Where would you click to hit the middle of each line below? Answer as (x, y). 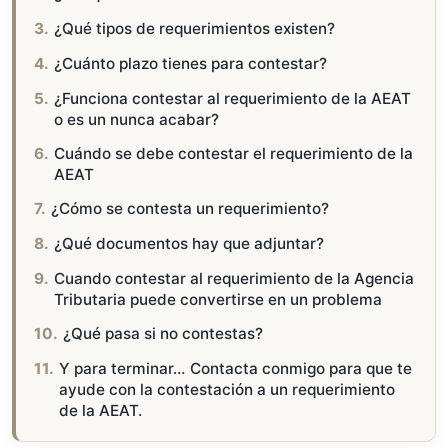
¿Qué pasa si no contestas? (163, 334)
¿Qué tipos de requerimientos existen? (195, 29)
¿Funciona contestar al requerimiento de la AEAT (233, 99)
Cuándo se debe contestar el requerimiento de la (234, 154)
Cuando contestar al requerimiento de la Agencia (234, 279)
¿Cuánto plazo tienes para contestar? (191, 64)
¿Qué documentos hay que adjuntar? (189, 244)
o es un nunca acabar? (137, 120)
